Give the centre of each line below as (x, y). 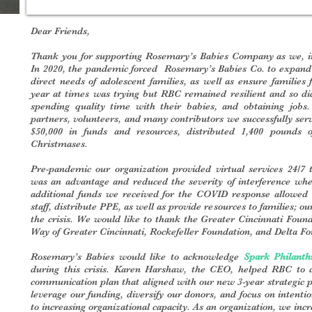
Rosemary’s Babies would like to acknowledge (137, 256)
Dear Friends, (60, 31)
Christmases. (59, 143)
